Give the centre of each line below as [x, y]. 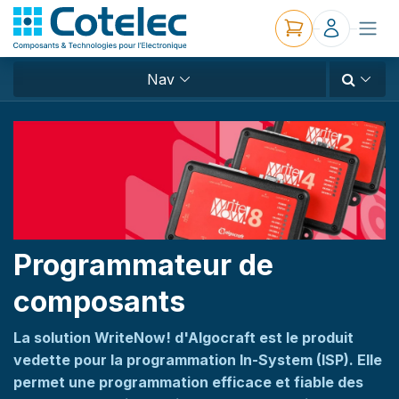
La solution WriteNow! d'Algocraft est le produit [183, 337]
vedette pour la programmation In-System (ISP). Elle [198, 359]
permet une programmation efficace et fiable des [188, 382]
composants [99, 301]
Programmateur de [143, 265]
